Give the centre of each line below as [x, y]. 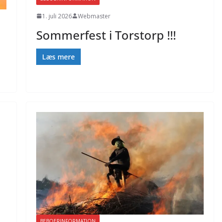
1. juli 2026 [57, 16]
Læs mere [58, 56]
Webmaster [94, 16]
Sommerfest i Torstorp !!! [106, 35]
